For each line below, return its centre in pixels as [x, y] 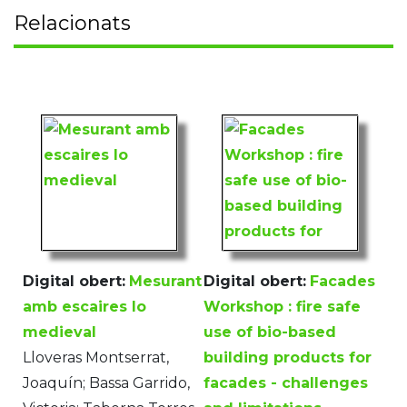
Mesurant [165, 282]
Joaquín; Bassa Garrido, [106, 383]
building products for [288, 358]
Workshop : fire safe [282, 307]
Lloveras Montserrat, [96, 358]
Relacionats [72, 24]
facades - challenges [286, 383]
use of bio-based [270, 333]
